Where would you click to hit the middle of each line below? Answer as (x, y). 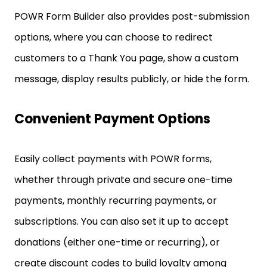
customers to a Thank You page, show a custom (126, 58)
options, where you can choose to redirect (114, 37)
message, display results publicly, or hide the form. (132, 79)
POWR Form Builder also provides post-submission (132, 16)
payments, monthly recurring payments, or (116, 201)
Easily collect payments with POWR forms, (113, 159)
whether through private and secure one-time (123, 180)
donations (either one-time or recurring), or (117, 242)
